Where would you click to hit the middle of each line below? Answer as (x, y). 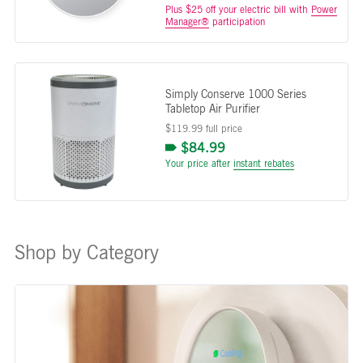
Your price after (199, 163)
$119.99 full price (203, 128)
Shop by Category (86, 252)
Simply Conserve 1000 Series (235, 94)
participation (237, 21)
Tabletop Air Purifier (212, 109)
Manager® (187, 21)
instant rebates (263, 163)
